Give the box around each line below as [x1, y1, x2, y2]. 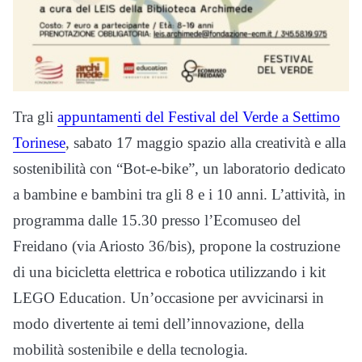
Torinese [13, 134, 65, 152]
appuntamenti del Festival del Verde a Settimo [57, 108, 340, 126]
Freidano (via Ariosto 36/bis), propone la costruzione [13, 238, 340, 255]
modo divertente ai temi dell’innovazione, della [13, 315, 304, 333]
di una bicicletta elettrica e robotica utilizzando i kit [13, 263, 326, 281]
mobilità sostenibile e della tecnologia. [13, 341, 248, 359]
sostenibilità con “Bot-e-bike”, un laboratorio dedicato [13, 160, 346, 178]
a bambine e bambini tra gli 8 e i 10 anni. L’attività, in [13, 186, 346, 204]
